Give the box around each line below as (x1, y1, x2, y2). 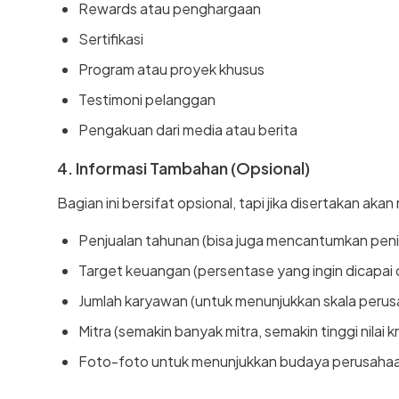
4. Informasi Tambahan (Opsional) (57, 157, 310, 178)
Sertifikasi (78, 28, 143, 48)
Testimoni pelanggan (78, 89, 216, 109)
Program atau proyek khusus (78, 59, 265, 78)
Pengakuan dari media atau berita (78, 119, 297, 139)
